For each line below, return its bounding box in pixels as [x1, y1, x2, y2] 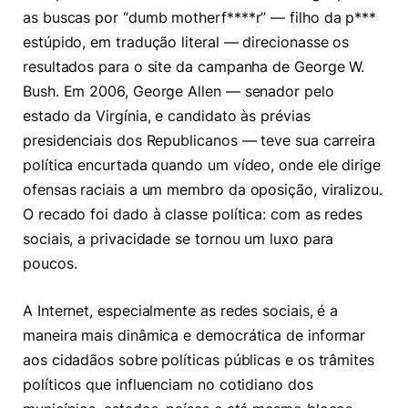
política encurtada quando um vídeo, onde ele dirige [23, 157, 381, 175]
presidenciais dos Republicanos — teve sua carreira [23, 132, 376, 150]
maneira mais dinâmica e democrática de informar [23, 326, 366, 344]
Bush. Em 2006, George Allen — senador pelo [23, 83, 334, 101]
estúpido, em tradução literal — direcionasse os [23, 34, 350, 52]
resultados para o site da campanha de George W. [23, 58, 365, 76]
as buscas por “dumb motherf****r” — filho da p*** [23, 9, 377, 27]
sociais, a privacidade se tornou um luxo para [23, 230, 334, 249]
